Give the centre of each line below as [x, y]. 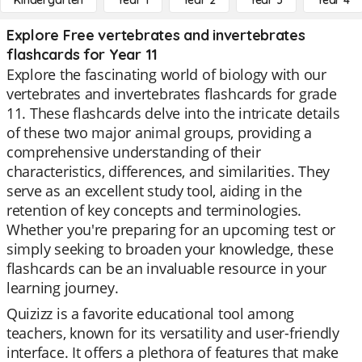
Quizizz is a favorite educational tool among [151, 314]
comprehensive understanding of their [134, 152]
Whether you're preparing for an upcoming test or [171, 229]
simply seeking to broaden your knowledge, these [170, 249]
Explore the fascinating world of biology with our [166, 74]
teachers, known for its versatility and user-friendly [173, 333]
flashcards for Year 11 [82, 55]
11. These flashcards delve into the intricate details [173, 113]
